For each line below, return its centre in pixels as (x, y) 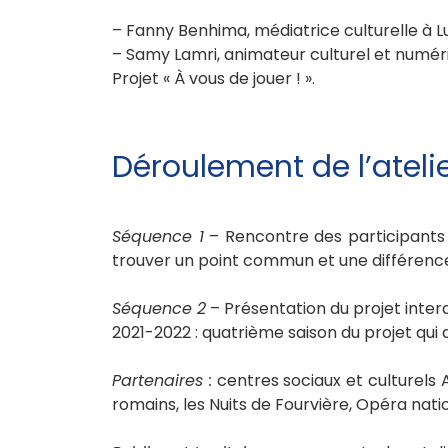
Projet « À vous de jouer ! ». (213, 78)
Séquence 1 (158, 236)
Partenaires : (162, 380)
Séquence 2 (159, 308)
